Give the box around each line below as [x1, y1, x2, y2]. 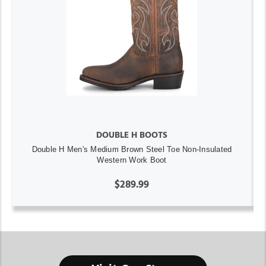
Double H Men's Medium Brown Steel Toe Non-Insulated [31, 144, 232, 154]
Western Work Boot [97, 155, 167, 164]
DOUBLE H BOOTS [96, 130, 167, 140]
